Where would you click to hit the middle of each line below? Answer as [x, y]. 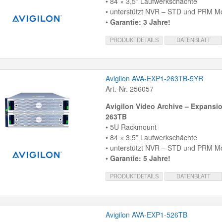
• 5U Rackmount [131, 127]
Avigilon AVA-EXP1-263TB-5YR [154, 79]
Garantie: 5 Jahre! [140, 158]
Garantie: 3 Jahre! [140, 22]
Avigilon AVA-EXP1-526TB [146, 215]
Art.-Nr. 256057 [129, 89]
